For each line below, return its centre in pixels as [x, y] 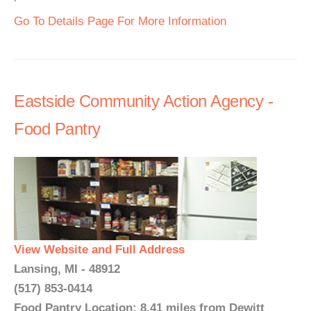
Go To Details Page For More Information [120, 21]
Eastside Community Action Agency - [143, 101]
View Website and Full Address [99, 250]
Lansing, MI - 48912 [67, 269]
